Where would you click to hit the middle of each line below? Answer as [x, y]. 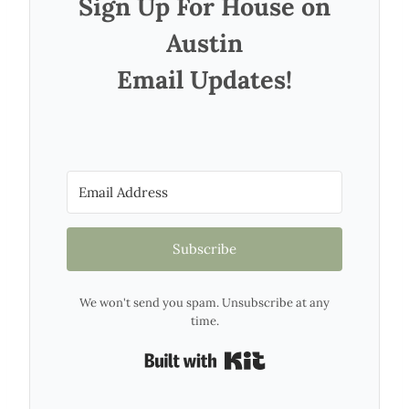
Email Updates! [204, 79]
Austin [204, 42]
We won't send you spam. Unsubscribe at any [204, 302]
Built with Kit [315, 356]
